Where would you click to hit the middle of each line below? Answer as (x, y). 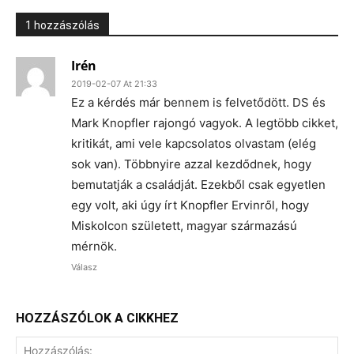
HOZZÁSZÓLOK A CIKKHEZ (97, 318)
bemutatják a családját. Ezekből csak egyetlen (198, 185)
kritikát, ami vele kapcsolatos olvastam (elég (194, 143)
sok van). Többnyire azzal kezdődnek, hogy (191, 164)
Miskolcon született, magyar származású (184, 226)
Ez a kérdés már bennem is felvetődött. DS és (198, 102)
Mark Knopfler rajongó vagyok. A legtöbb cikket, (205, 123)
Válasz (84, 267)
